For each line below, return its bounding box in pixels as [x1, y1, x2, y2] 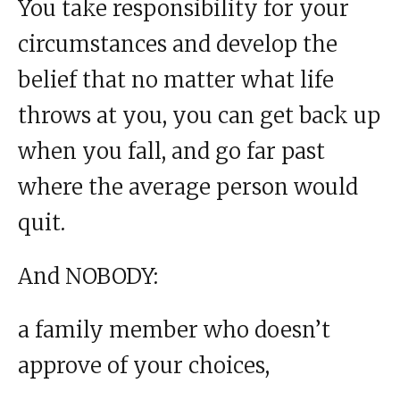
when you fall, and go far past [18, 137, 325, 165]
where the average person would [18, 172, 358, 201]
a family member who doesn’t [18, 315, 330, 344]
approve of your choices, [18, 351, 270, 379]
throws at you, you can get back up [18, 101, 380, 129]
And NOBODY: [18, 262, 158, 290]
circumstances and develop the [18, 29, 337, 58]
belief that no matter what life [18, 65, 334, 94]
